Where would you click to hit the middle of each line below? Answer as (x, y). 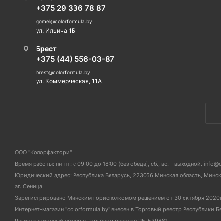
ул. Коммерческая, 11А (69, 81)
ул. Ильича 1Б (56, 31)
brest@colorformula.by (63, 72)
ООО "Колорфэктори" (43, 153)
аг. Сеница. (29, 187)
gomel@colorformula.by (64, 22)
